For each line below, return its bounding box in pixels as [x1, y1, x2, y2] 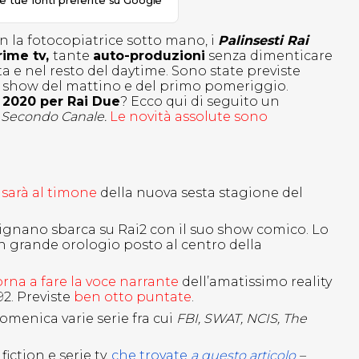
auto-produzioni [93, 48, 205, 64]
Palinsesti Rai [218, 33, 309, 49]
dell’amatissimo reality [182, 274, 332, 290]
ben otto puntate [74, 289, 192, 305]
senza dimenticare [205, 48, 333, 64]
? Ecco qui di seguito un [120, 94, 280, 110]
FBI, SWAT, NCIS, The [173, 311, 307, 327]
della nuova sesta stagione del [97, 185, 303, 201]
